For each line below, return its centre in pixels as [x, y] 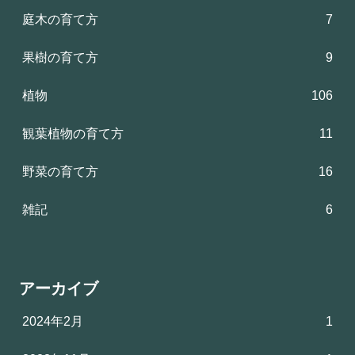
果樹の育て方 [60, 57]
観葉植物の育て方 [73, 133]
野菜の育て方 [60, 171]
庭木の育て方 [60, 19]
